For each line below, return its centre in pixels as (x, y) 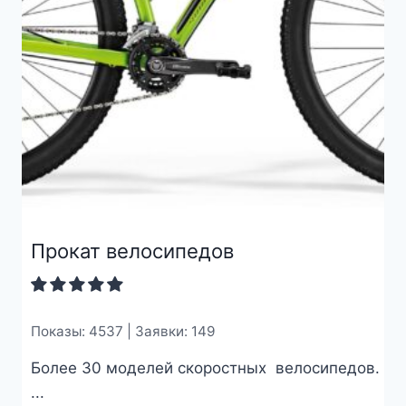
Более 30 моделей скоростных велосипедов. (205, 368)
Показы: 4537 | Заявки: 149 (123, 331)
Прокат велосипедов (132, 251)
